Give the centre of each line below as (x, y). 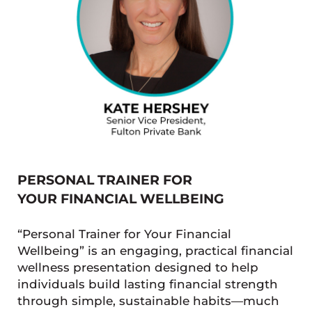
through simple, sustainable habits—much (148, 301)
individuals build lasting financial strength (147, 284)
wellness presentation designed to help (138, 267)
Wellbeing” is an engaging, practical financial (155, 250)
